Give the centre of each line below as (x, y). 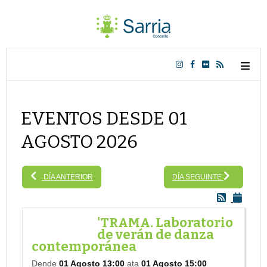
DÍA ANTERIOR (67, 177)
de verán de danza (155, 235)
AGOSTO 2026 (79, 142)
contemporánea (84, 247)
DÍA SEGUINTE (198, 177)
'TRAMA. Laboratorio (165, 223)
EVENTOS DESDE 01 (104, 119)
